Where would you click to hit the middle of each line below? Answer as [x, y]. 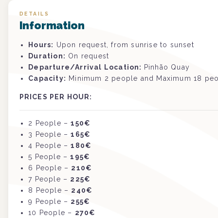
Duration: [47, 56]
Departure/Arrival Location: [86, 67]
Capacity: [47, 79]
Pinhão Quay [167, 67]
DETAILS [34, 14]
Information [52, 26]
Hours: [41, 45]
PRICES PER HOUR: [56, 97]
